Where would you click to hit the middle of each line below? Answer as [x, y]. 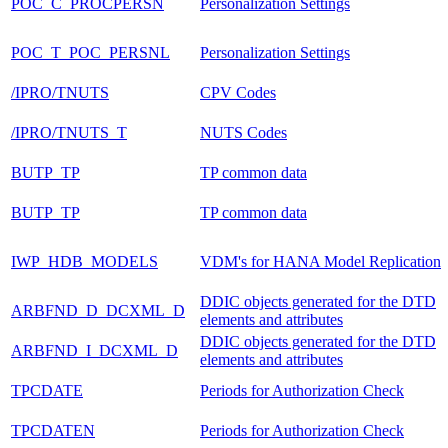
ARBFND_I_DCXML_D [94, 350]
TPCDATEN [53, 430]
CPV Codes [238, 92]
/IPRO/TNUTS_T [69, 132]
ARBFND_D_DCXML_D [98, 310]
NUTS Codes [243, 132]
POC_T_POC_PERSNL [90, 52]
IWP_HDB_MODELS [84, 261]
